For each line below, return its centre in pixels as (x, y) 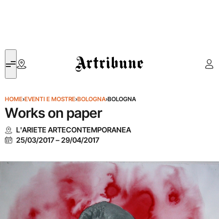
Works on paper (54, 113)
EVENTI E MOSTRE (50, 99)
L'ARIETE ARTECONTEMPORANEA (73, 130)
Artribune (90, 55)
